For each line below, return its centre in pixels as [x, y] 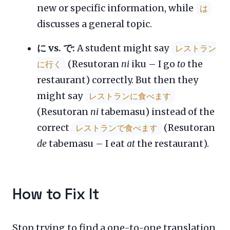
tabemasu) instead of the [157, 112]
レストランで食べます [117, 128]
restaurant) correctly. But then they [118, 80]
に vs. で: [56, 48]
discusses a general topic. [94, 24]
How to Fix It [56, 194]
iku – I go [153, 64]
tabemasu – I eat [87, 143]
